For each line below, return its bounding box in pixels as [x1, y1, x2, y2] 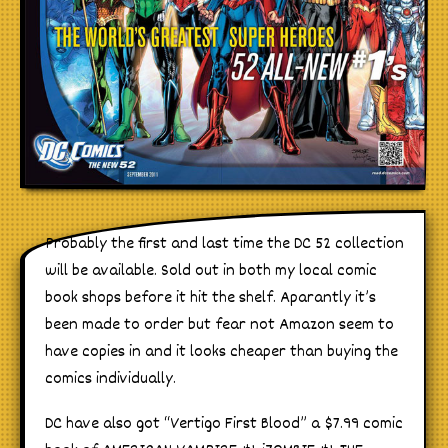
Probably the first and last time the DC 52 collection [45, 232, 404, 258]
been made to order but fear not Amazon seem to [45, 313, 394, 339]
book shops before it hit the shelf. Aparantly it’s [45, 286, 376, 312]
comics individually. [45, 367, 176, 393]
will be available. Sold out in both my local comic [45, 259, 377, 285]
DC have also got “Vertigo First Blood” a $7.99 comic [45, 412, 403, 438]
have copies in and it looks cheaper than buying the [45, 340, 398, 366]
